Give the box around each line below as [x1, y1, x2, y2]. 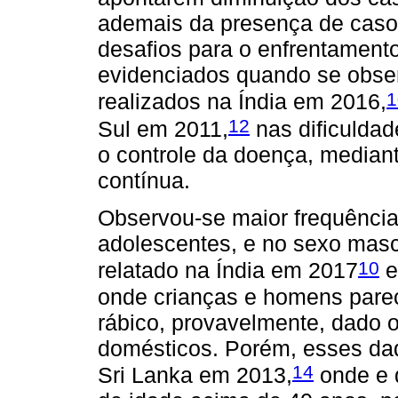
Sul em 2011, [98, 116, 228, 142]
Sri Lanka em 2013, [98, 362, 292, 388]
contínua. [98, 168, 190, 194]
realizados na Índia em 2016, [98, 89, 386, 115]
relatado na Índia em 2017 [98, 258, 358, 283]
